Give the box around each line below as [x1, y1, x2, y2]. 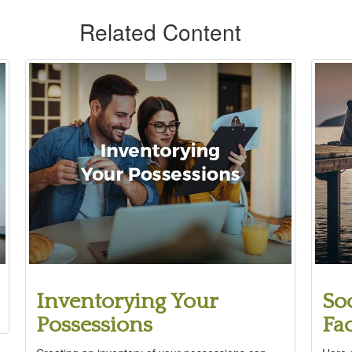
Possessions [36, 312, 153, 337]
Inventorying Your [36, 288, 218, 313]
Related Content [79, 16, 241, 47]
